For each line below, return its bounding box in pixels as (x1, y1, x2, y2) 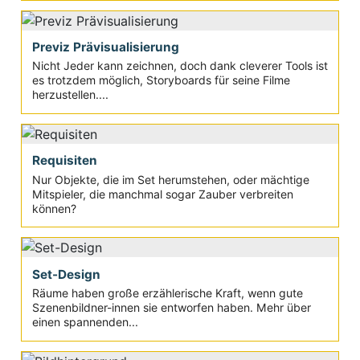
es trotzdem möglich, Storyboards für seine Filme (31, 73, 290, 88)
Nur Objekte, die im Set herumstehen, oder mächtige (31, 172, 309, 186)
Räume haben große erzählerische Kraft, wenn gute (31, 286, 303, 301)
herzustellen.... (31, 88, 108, 102)
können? (31, 201, 76, 215)
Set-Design (31, 266, 100, 282)
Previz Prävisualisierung (31, 39, 179, 55)
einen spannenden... (31, 315, 138, 329)
